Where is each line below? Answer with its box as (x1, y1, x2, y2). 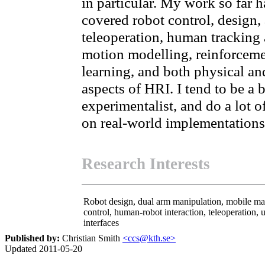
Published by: (5, 233, 60, 243)
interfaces (83, 218, 119, 228)
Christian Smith (60, 233, 122, 243)
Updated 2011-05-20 (5, 244, 82, 254)
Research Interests (82, 154, 210, 173)
